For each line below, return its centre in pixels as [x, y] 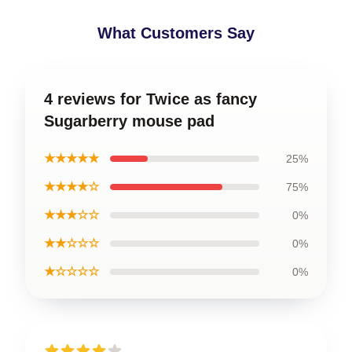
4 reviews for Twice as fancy [150, 99]
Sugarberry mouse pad [129, 121]
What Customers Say [176, 33]
